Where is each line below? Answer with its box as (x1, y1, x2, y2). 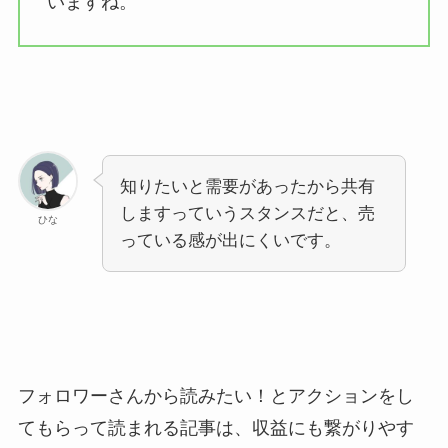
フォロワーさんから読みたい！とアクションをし (17, 385, 414, 406)
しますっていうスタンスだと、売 (119, 203, 375, 223)
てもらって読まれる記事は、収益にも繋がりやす (17, 417, 414, 438)
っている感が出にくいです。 (119, 230, 341, 250)
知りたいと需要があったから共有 (119, 176, 375, 196)
